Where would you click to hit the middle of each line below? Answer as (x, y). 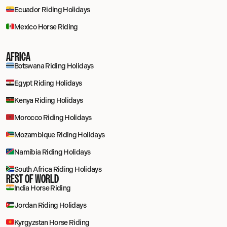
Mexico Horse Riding (46, 27)
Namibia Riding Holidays (52, 152)
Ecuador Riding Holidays (52, 10)
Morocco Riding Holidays (53, 118)
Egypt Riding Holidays (48, 83)
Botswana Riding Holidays (54, 66)
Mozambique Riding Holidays (60, 135)
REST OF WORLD (32, 179)
